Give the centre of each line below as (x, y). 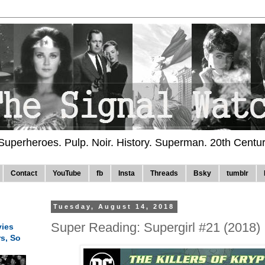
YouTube (67, 174)
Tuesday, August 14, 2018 (114, 207)
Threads (164, 174)
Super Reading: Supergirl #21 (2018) (156, 227)
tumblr (237, 174)
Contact (24, 174)
